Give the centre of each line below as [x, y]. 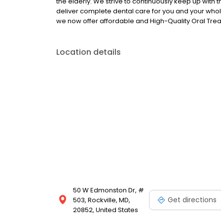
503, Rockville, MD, [102, 200]
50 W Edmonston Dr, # [109, 190]
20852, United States [106, 210]
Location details [89, 52]
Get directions [192, 200]
